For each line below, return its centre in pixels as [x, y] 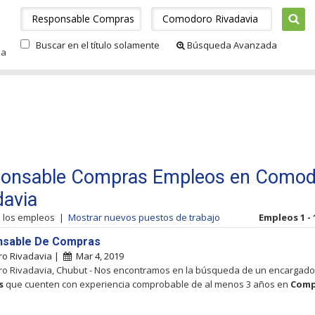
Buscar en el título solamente [98, 45]
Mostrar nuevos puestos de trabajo [144, 217]
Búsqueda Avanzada [231, 45]
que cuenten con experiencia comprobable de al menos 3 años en [147, 284]
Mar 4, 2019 [98, 256]
